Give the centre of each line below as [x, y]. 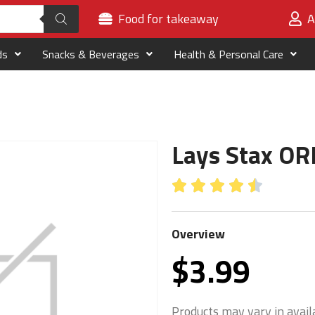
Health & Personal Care [229, 54]
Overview [198, 234]
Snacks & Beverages [91, 54]
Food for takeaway [168, 19]
